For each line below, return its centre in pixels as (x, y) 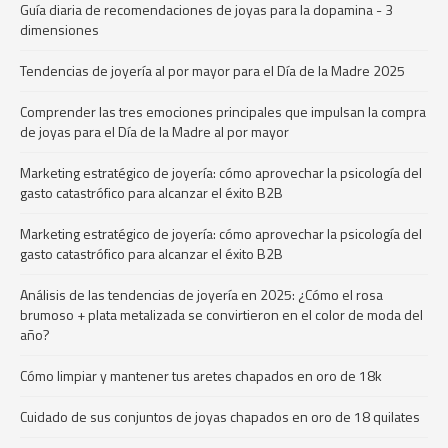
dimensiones (59, 29)
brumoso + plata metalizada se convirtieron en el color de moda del (221, 314)
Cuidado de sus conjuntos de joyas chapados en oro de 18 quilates (220, 416)
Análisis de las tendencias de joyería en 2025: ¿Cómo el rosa (201, 294)
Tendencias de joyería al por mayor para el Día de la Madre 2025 (212, 70)
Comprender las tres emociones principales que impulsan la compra (223, 111)
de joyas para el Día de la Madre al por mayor (154, 131)
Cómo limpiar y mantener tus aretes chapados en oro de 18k (201, 375)
